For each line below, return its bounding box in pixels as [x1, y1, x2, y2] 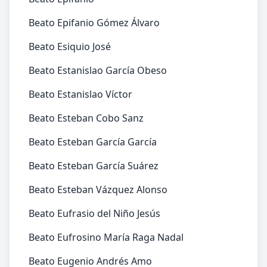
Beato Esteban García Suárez [29, 159, 159, 172]
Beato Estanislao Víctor [29, 88, 132, 101]
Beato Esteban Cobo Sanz [29, 111, 144, 125]
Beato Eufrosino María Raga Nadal [29, 231, 184, 244]
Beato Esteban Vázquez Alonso [29, 183, 167, 196]
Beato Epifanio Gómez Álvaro [29, 16, 160, 29]
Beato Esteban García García [29, 135, 157, 148]
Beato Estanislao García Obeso [29, 64, 167, 77]
